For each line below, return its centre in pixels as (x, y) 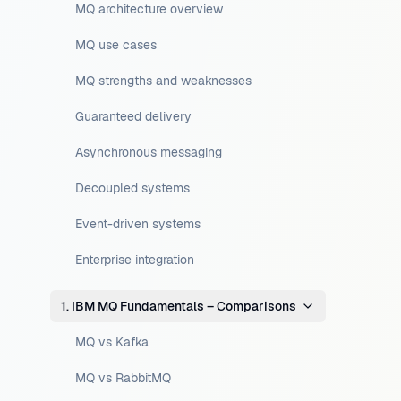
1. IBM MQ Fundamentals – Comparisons (179, 306)
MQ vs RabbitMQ (123, 378)
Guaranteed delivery (133, 116)
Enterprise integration (135, 260)
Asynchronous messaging (149, 152)
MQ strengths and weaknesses (163, 81)
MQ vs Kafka (112, 342)
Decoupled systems (132, 188)
